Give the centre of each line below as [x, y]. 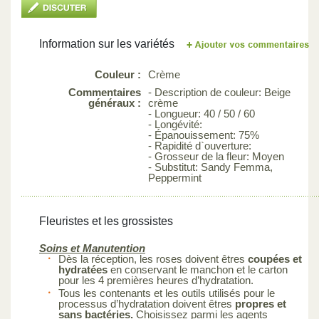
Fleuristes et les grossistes [106, 221]
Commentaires [105, 92]
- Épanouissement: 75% [204, 135]
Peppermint [175, 177]
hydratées [83, 269]
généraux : [115, 103]
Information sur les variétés [107, 43]
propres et [261, 303]
